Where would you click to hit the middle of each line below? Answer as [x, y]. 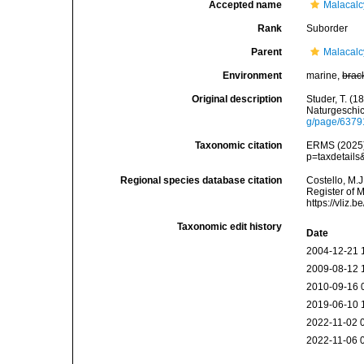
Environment [253, 76]
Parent [267, 52]
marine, [325, 76]
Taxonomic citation [239, 145]
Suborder [327, 28]
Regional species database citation [201, 180]
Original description [237, 99]
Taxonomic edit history [230, 227]
